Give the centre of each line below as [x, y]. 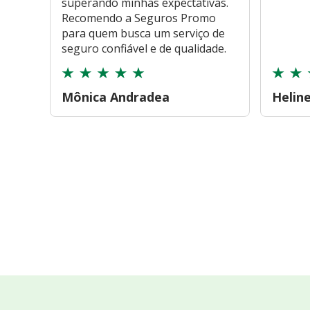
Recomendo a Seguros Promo [139, 18]
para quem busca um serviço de [143, 34]
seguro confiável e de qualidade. [144, 49]
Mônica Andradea [116, 97]
